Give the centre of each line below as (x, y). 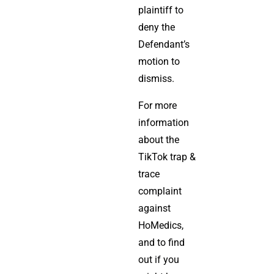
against (154, 208)
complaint (160, 191)
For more (157, 106)
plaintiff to (161, 10)
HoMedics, (161, 225)
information (163, 123)
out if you (158, 260)
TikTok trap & (167, 157)
